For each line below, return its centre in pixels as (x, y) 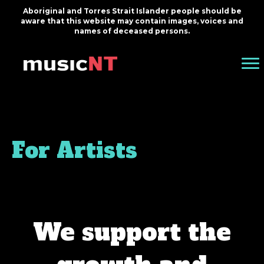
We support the (132, 232)
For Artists (75, 151)
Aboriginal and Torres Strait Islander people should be (132, 11)
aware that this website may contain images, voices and (132, 21)
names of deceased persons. (132, 31)
